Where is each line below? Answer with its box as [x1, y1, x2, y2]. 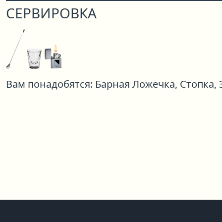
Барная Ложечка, [95, 77, 177, 91]
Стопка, [180, 77, 217, 91]
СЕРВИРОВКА [6, 3, 97, 22]
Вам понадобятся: [6, 77, 93, 91]
